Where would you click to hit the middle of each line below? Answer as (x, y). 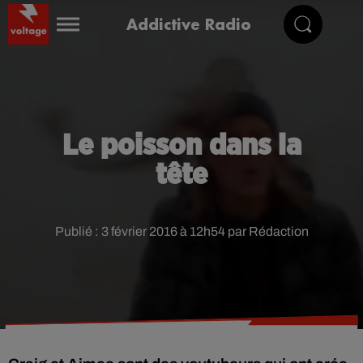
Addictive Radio (189, 24)
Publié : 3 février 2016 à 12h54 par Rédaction (181, 231)
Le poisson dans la (181, 146)
